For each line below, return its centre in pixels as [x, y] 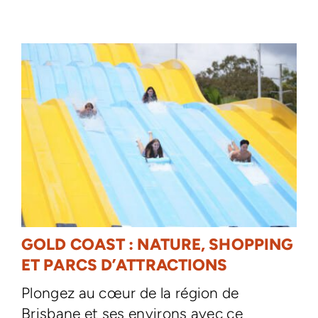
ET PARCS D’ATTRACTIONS [124, 265]
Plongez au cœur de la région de [130, 293]
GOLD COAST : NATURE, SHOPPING [157, 245]
